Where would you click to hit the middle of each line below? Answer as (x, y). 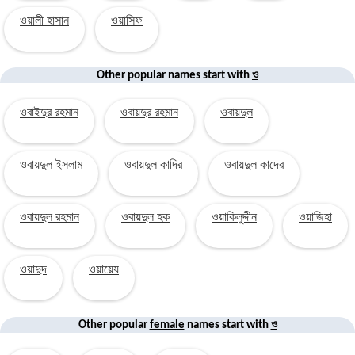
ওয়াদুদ (33, 271)
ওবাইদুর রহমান (49, 114)
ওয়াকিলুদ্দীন (234, 218)
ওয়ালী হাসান (44, 22)
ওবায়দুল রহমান (50, 218)
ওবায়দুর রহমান (149, 114)
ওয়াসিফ (127, 22)
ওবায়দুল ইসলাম (51, 166)
